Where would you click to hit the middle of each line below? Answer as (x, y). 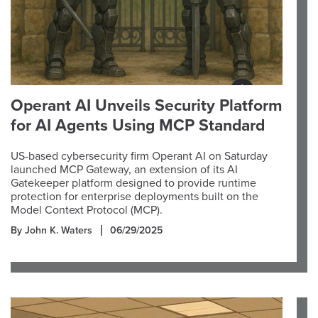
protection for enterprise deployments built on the (135, 197)
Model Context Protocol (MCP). (87, 210)
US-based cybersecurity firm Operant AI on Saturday (139, 156)
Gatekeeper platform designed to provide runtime (133, 183)
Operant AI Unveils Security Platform (147, 106)
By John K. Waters (51, 230)
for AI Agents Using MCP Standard (138, 126)
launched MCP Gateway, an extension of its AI (124, 170)
